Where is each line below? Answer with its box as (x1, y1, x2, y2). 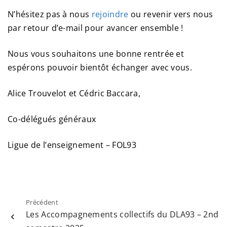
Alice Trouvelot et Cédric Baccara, (8, 88, 140, 99)
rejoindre (91, 9, 129, 20)
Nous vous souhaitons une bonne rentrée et (8, 48, 184, 60)
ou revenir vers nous (128, 9, 213, 20)
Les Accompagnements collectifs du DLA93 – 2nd (26, 209, 219, 220)
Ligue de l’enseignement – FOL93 (8, 139, 136, 151)
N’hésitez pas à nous (8, 9, 92, 20)
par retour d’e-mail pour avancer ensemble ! (8, 22, 183, 34)
